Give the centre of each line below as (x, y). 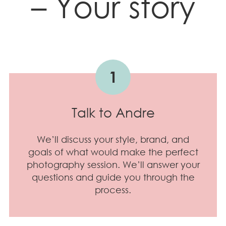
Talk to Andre (113, 113)
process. (113, 190)
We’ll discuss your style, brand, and (113, 139)
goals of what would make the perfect (113, 152)
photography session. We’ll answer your (113, 165)
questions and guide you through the (113, 177)
